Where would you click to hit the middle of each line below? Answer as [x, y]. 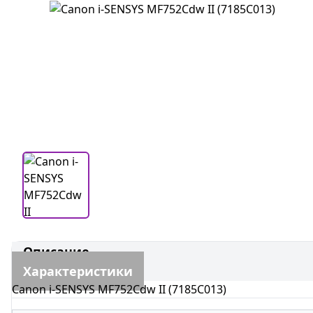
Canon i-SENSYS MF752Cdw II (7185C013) [119, 289]
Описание [56, 252]
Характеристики [78, 271]
